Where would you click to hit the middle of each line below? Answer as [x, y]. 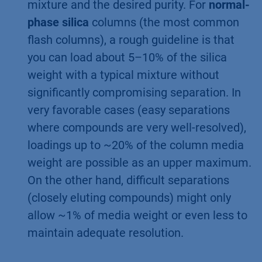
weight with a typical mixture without [123, 75]
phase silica [58, 22]
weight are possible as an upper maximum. [139, 162]
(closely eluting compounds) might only [129, 197]
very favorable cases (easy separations [129, 110]
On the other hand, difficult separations [128, 180]
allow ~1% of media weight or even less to [137, 215]
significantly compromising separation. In [134, 92]
